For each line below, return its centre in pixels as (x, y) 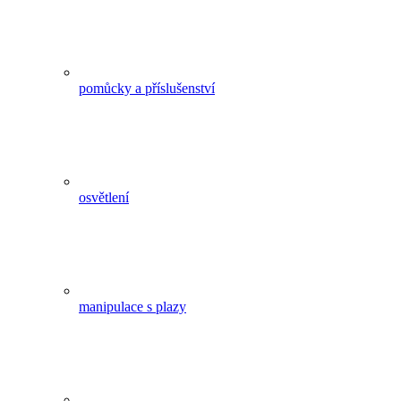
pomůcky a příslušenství (147, 89)
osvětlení (104, 198)
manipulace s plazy (132, 307)
